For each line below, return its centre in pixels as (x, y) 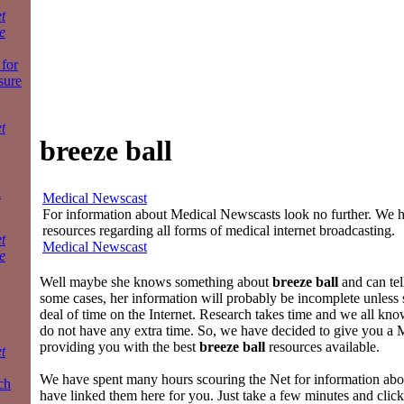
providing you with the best (119, 346)
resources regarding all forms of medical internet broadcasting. (219, 230)
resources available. (322, 346)
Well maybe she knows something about (156, 281)
